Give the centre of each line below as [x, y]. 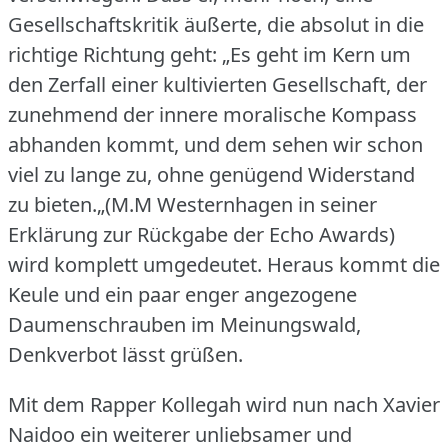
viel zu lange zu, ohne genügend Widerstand [211, 174]
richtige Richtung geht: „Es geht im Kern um [209, 54]
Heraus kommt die [353, 264]
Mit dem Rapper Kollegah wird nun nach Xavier [224, 404]
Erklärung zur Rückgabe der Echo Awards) [201, 234]
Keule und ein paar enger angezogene [182, 294]
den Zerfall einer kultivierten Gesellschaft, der [217, 84]
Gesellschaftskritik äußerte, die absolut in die [216, 24]
